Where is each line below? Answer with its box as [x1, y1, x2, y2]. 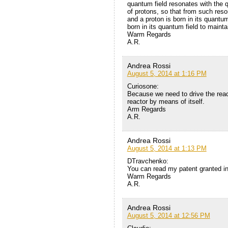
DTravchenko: [127, 157, 168, 165]
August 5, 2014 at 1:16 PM [127, 70, 207, 78]
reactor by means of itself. [127, 98, 205, 106]
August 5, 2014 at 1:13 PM [127, 145, 207, 153]
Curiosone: [127, 82, 159, 91]
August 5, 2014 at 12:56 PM [127, 212, 210, 220]
